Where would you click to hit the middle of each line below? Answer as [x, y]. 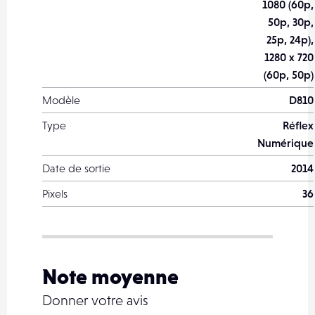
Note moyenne [110, 276]
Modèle [61, 100]
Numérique [285, 143]
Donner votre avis [95, 300]
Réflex [298, 125]
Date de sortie [76, 168]
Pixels [55, 193]
